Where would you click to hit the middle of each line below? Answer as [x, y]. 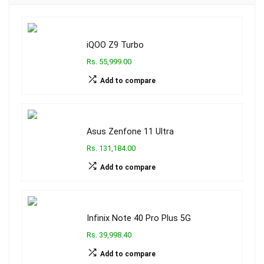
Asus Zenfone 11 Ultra [130, 132]
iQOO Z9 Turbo [115, 45]
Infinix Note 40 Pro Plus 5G [139, 219]
